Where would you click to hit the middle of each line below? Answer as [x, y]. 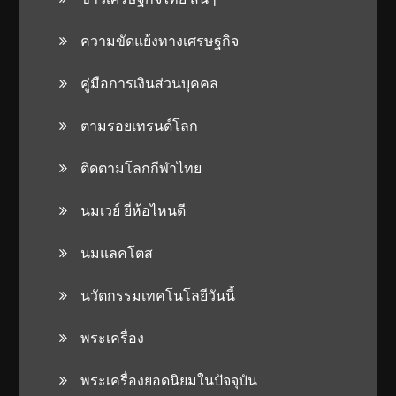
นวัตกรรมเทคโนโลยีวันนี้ [158, 295]
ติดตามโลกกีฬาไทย [141, 168]
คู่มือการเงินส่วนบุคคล [150, 83]
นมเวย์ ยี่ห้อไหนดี [133, 210]
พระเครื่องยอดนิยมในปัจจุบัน [169, 380]
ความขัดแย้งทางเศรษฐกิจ [160, 40]
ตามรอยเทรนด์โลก [140, 125]
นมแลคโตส [117, 252]
